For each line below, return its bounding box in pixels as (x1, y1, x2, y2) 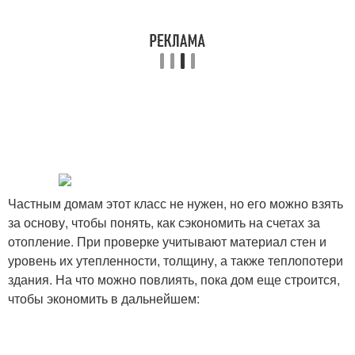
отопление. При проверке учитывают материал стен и (8, 232, 326, 250)
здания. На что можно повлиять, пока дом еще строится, (8, 270, 340, 288)
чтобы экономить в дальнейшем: (8, 289, 200, 307)
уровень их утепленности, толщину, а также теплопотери (8, 251, 343, 269)
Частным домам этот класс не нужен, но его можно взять (8, 194, 343, 212)
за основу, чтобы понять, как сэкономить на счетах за (8, 213, 320, 231)
